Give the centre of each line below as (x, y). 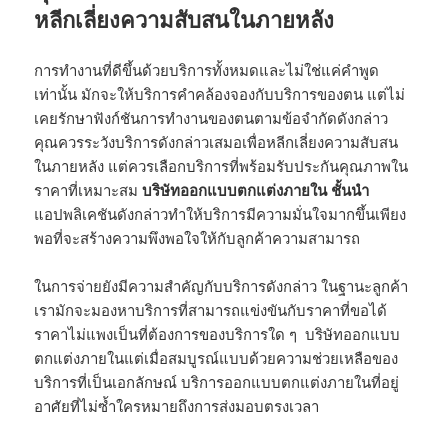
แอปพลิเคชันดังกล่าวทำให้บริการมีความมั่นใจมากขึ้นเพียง (220, 214)
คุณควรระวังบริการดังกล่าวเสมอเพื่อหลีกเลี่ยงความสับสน (216, 142)
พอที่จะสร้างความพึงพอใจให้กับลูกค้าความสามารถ (197, 238)
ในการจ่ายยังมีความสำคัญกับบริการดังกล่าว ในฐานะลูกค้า (221, 286)
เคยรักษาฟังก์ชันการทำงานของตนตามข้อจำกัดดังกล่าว (211, 118)
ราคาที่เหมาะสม (88, 190)
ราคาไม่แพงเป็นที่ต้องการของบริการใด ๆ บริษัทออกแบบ (217, 334)
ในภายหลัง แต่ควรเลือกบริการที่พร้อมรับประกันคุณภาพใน (221, 166)
